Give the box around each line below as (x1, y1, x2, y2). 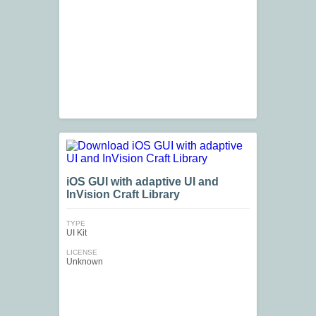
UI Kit (66, 228, 87, 238)
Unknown (66, 257, 103, 267)
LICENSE (66, 248, 97, 257)
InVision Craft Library (66, 188, 180, 201)
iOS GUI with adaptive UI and (66, 176, 219, 188)
